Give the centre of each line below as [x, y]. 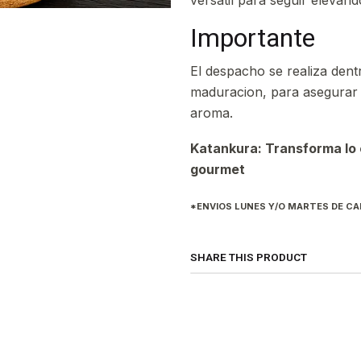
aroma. [212, 113]
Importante [253, 38]
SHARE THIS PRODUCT [249, 257]
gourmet [219, 169]
